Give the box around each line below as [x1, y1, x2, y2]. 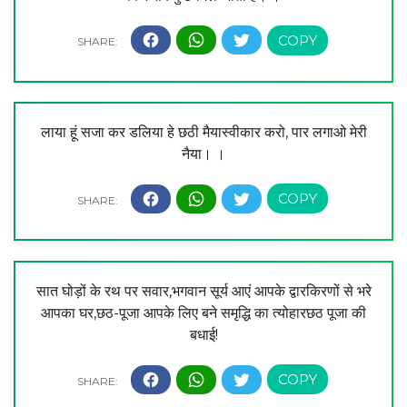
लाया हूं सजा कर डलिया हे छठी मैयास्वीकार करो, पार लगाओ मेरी [40, 124, 367, 142]
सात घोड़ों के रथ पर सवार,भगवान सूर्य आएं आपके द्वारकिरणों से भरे [35, 283, 372, 301]
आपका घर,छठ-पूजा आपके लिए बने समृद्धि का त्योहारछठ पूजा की [41, 304, 366, 323]
